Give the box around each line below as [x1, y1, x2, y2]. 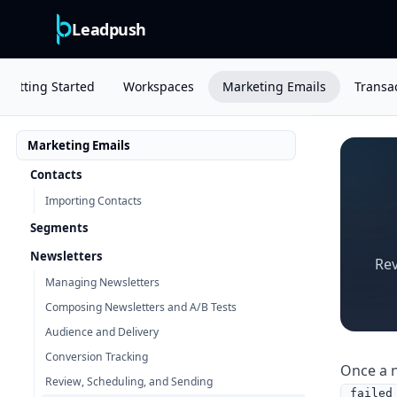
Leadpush [72, 18, 146, 40]
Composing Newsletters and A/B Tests [45, 300, 237, 315]
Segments [30, 220, 89, 236]
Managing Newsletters [45, 275, 160, 290]
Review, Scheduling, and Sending [45, 374, 213, 389]
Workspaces [122, 78, 194, 95]
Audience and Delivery [45, 324, 159, 339]
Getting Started [3, 78, 95, 95]
